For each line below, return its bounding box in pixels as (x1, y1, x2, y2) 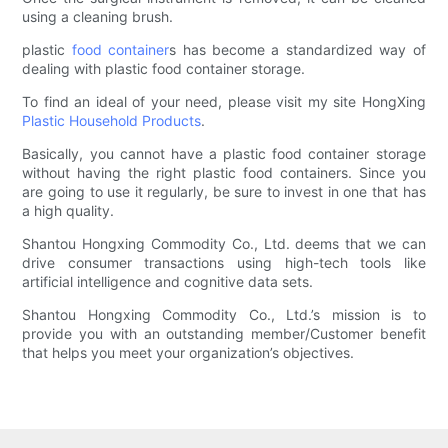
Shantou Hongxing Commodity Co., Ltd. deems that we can (22, 235, 426, 253)
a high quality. (22, 202, 115, 220)
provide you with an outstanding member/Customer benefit (22, 325, 426, 343)
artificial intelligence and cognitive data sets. (22, 273, 314, 291)
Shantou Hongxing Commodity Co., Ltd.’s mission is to (22, 306, 426, 324)
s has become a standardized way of (169, 41, 426, 59)
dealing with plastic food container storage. (22, 60, 306, 78)
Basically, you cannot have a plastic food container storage (22, 145, 426, 163)
